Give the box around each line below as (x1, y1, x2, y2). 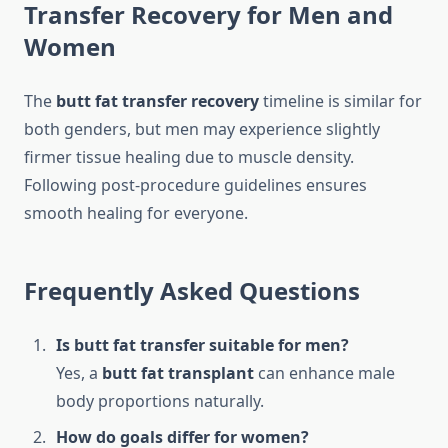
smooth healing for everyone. (24, 202, 248, 225)
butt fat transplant (102, 362, 254, 385)
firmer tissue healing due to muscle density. (24, 146, 354, 169)
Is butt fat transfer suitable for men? (56, 334, 349, 357)
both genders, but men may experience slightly (24, 118, 380, 141)
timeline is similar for (259, 90, 422, 113)
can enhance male (254, 362, 395, 385)
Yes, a (56, 362, 102, 385)
